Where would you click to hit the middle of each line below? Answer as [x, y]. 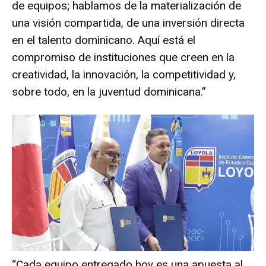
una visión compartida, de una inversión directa [128, 23]
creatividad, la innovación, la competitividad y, [124, 75]
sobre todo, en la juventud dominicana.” [109, 92]
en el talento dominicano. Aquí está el [104, 40]
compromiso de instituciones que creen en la [123, 58]
